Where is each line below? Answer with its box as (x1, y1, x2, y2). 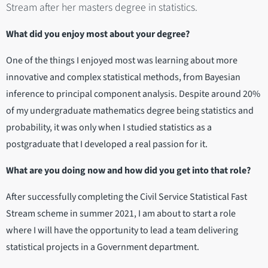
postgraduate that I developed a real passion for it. (6, 138, 208, 151)
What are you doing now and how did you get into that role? (6, 164, 252, 178)
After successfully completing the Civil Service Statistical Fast (6, 190, 247, 204)
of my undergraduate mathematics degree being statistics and (6, 104, 254, 118)
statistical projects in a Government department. (6, 240, 201, 254)
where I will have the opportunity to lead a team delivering (6, 224, 238, 237)
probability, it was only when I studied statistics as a (6, 121, 212, 135)
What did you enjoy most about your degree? (6, 28, 191, 41)
